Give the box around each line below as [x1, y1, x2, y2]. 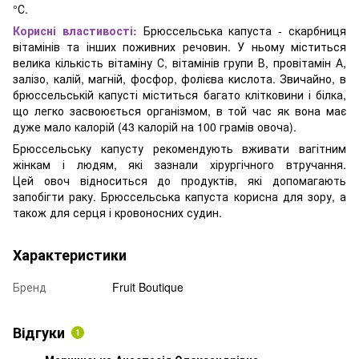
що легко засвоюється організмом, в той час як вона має [13, 102, 346, 119]
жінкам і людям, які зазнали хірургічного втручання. [13, 155, 346, 172]
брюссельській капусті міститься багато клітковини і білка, [13, 86, 346, 103]
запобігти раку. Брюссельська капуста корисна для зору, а [13, 188, 346, 204]
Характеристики [13, 244, 127, 265]
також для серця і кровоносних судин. [13, 204, 222, 220]
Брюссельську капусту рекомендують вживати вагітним [13, 139, 346, 156]
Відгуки [13, 321, 65, 343]
